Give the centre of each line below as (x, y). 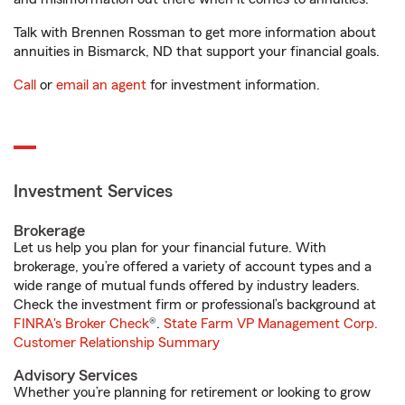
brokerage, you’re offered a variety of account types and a (193, 267)
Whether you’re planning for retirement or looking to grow (192, 392)
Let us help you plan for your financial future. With (170, 248)
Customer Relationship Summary (117, 343)
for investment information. (233, 85)
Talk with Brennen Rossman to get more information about (195, 33)
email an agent (101, 85)
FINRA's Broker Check (81, 324)
